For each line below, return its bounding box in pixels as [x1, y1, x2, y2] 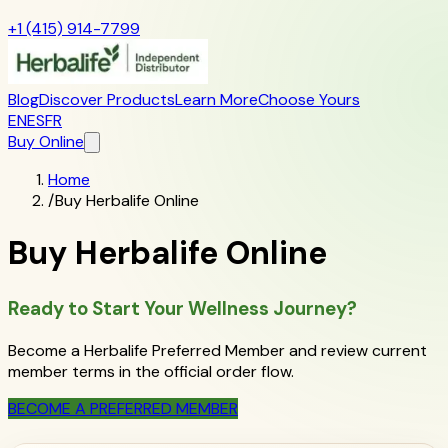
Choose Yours [258, 89, 360, 110]
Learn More [175, 89, 258, 110]
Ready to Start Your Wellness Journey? [8, 295, 357, 321]
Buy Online [8, 131, 84, 152]
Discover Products [39, 89, 175, 110]
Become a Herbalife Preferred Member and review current [8, 339, 427, 361]
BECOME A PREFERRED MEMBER [8, 397, 238, 419]
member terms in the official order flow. [8, 360, 294, 382]
